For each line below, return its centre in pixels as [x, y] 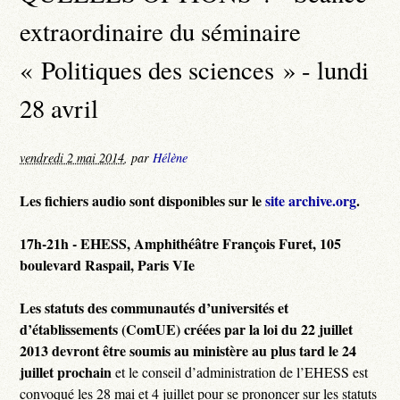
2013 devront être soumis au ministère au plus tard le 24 [188, 350]
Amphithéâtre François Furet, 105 [238, 243]
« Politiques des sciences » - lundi [195, 70]
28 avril [59, 108]
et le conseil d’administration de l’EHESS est [240, 371]
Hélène [171, 157]
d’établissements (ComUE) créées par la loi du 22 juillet [187, 329]
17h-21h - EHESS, [77, 243]
